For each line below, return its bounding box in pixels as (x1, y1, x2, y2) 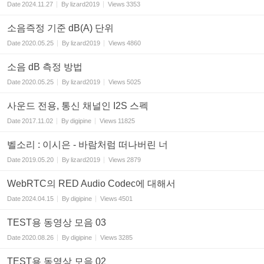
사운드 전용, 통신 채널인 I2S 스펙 (7, 101, 148, 111)
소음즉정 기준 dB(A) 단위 (7, 23, 114, 33)
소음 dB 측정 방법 (7, 62, 82, 72)
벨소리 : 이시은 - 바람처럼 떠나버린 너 (7, 140, 168, 150)
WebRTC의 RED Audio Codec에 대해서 (7, 179, 176, 189)
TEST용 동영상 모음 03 (7, 217, 106, 227)
